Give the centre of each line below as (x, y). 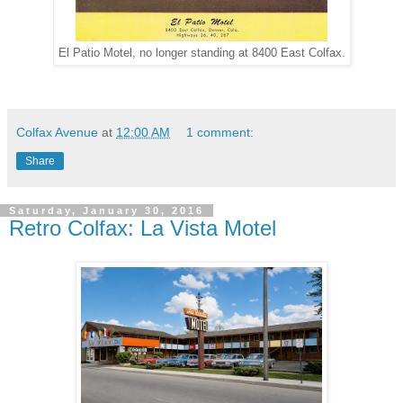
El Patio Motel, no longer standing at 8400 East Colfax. (201, 53)
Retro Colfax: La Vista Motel (143, 228)
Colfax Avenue (57, 132)
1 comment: (220, 132)
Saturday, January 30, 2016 (107, 210)
